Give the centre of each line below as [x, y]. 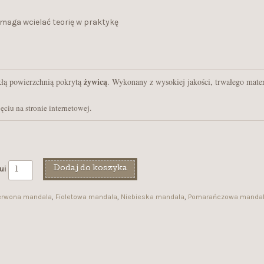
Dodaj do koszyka [90, 169]
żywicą [94, 81]
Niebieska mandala [152, 197]
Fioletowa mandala [86, 197]
